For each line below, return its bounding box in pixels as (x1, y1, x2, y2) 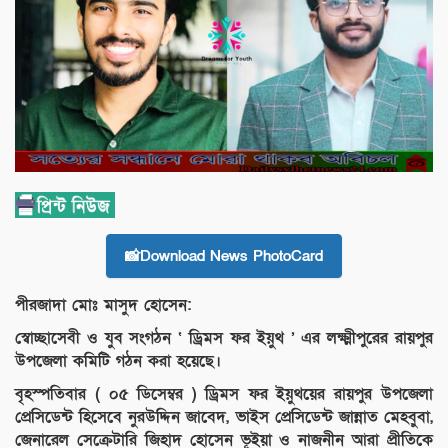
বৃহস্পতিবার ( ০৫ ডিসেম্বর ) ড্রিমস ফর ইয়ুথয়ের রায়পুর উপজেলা (15, 383, 433, 406)
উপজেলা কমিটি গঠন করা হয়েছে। (15, 350, 221, 373)
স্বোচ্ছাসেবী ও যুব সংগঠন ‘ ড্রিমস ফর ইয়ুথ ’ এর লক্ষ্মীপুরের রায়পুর (15, 327, 433, 350)
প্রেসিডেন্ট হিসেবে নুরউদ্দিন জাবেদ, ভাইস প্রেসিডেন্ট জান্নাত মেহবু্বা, (15, 406, 433, 429)
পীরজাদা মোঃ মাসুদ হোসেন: (15, 294, 191, 317)
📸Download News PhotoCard (125, 246, 323, 267)
